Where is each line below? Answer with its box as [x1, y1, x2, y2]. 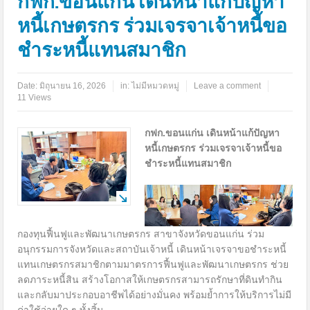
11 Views [17, 92, 52, 102]
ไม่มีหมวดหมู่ [131, 80, 180, 91]
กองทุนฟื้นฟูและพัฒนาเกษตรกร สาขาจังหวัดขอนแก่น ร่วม [17, 228, 265, 240]
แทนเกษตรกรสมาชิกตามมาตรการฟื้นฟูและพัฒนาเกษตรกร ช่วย [17, 259, 289, 271]
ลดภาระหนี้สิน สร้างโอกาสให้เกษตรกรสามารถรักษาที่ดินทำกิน [17, 274, 283, 286]
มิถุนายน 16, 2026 [39, 80, 107, 91]
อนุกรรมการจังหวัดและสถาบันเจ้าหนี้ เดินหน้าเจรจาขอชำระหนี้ [17, 244, 287, 255]
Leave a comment [194, 80, 262, 91]
